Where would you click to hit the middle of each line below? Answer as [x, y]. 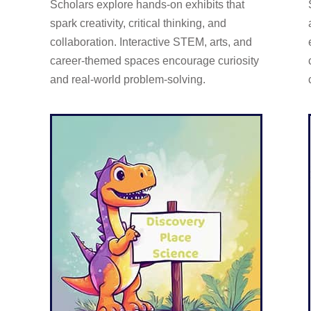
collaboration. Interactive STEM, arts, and [151, 42]
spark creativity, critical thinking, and [138, 23]
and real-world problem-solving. [128, 79]
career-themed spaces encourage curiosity [154, 60]
